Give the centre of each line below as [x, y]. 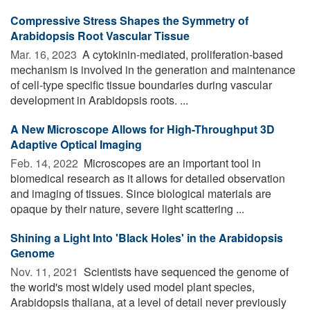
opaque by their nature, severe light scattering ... [127, 208]
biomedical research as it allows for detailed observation [148, 178]
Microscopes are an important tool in [171, 163]
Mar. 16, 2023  [45, 54]
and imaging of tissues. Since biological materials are [141, 193]
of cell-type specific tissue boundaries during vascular [141, 84]
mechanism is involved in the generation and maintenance [153, 69]
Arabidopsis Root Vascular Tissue [100, 35]
